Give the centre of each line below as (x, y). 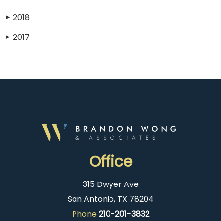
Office (110, 162)
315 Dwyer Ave (110, 184)
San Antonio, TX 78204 (110, 199)
